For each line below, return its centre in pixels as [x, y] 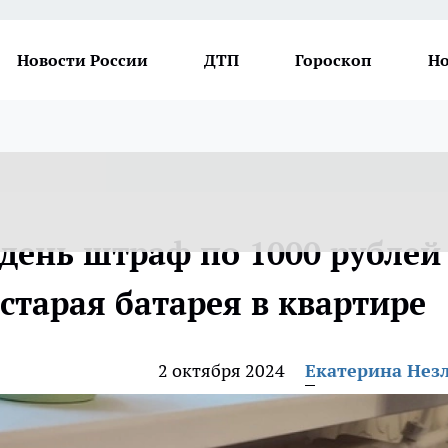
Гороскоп [333, 60]
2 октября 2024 [221, 370]
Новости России [82, 60]
